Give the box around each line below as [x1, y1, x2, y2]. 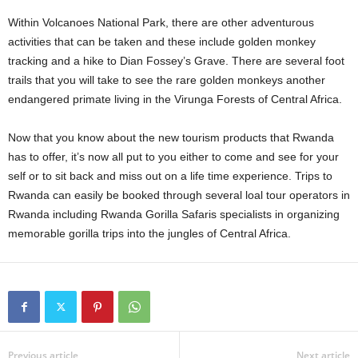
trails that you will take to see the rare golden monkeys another [8, 74, 325, 87]
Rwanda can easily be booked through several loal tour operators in [8, 189, 350, 202]
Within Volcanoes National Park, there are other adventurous [8, 16, 314, 30]
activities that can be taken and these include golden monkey [8, 35, 316, 49]
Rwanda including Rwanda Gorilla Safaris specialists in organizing [8, 208, 340, 221]
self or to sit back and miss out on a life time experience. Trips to [8, 169, 332, 183]
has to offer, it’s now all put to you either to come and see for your [8, 150, 339, 164]
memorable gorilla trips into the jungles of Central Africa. [8, 227, 291, 241]
